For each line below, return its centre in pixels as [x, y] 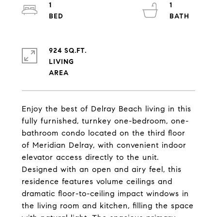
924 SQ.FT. [68, 51]
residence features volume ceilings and [97, 181]
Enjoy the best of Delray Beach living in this [107, 109]
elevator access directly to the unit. [90, 157]
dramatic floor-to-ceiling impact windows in [105, 194]
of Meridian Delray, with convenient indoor [104, 145]
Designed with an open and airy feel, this [102, 169]
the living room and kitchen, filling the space [108, 206]
